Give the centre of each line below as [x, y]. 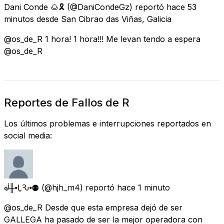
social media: [28, 135]
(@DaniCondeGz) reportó [115, 7]
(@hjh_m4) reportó [78, 187]
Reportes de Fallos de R [67, 102]
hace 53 [181, 7]
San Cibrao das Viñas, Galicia [116, 19]
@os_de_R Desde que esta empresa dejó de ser [93, 207]
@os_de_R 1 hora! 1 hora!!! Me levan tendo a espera [102, 39]
